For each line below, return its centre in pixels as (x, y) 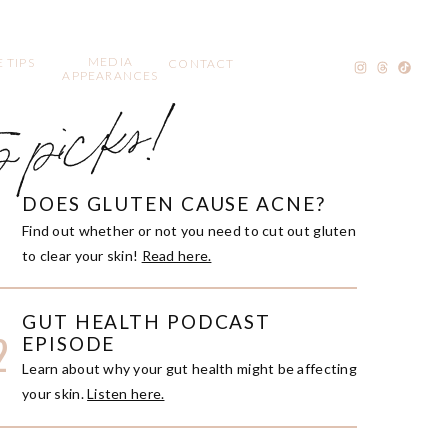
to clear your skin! (82, 255)
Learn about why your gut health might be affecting (189, 368)
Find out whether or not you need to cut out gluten (189, 230)
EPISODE (69, 343)
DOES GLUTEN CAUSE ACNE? (174, 203)
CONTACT (201, 63)
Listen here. (126, 393)
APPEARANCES (110, 75)
